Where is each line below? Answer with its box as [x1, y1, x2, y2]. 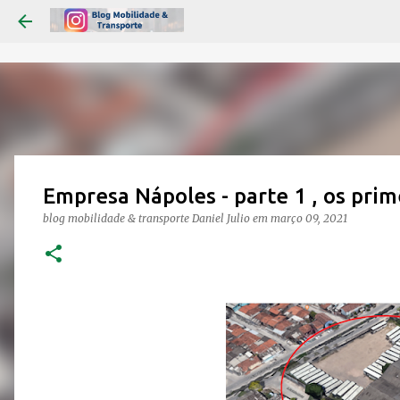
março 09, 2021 [271, 212, 347, 225]
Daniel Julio [192, 212, 250, 225]
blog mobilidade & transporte [43, 212, 192, 225]
